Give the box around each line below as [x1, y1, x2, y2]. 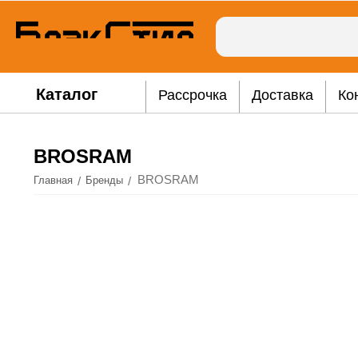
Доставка [251, 87, 313, 103]
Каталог [35, 86, 97, 103]
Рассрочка [157, 87, 227, 103]
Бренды [86, 174, 124, 186]
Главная [34, 174, 74, 186]
